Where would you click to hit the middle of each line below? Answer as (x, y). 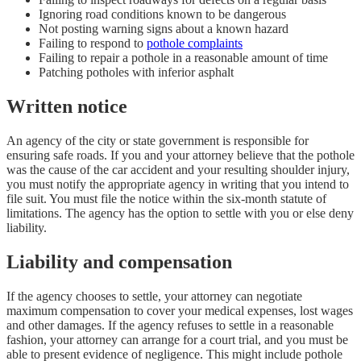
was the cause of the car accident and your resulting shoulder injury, (178, 169)
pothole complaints (195, 44)
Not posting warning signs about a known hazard (164, 29)
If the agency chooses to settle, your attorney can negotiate (154, 296)
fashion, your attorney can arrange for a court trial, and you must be (177, 339)
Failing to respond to (93, 44)
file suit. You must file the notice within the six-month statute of (166, 198)
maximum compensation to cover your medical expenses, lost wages (180, 310)
